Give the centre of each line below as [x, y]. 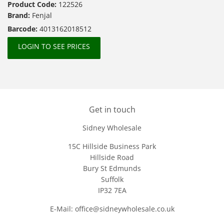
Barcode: [23, 28]
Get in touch [112, 109]
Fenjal [42, 15]
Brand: [20, 15]
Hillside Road [112, 157]
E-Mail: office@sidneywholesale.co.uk [112, 208]
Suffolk [112, 179]
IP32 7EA [112, 190]
